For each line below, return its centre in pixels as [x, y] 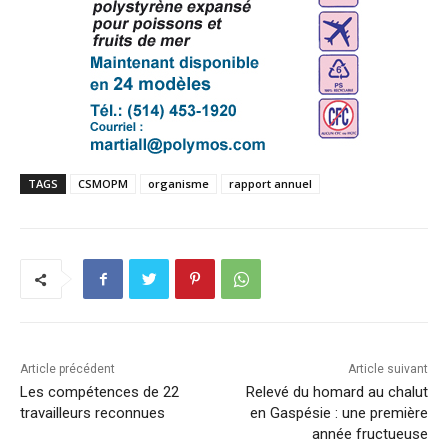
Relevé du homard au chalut [336, 392]
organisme [178, 184]
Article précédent [67, 369]
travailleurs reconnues [92, 413]
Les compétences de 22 [99, 392]
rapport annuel [270, 184]
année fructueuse [369, 434]
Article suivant [387, 369]
